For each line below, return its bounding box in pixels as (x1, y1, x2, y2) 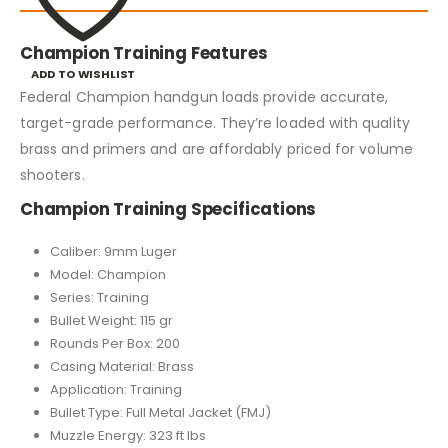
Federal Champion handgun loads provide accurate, (20, 86, 389, 107)
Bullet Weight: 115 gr (49, 310, 173, 330)
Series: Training (49, 287, 149, 307)
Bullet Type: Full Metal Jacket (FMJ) (49, 402, 271, 422)
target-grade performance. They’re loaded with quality (20, 112, 410, 133)
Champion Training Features (20, 40, 268, 65)
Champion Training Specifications (20, 196, 317, 221)
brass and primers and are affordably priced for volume (20, 138, 413, 159)
